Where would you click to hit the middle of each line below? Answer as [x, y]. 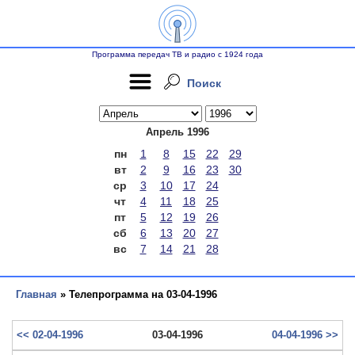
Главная [36, 294]
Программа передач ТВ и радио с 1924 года [177, 54]
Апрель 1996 [177, 132]
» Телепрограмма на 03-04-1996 [137, 294]
